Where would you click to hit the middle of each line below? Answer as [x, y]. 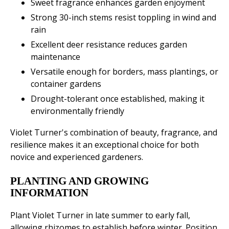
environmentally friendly [77, 111]
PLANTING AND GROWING [79, 181]
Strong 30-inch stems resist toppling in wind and [123, 18]
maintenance [55, 57]
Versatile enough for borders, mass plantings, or [124, 72]
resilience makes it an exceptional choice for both [105, 145]
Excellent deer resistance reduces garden [109, 45]
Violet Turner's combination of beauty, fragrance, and [114, 133]
